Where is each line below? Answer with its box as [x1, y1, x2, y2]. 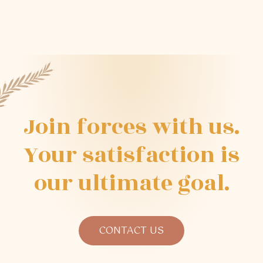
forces [76, 110, 147, 144]
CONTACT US [99, 222, 164, 239]
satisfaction [82, 138, 215, 172]
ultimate [77, 166, 173, 200]
